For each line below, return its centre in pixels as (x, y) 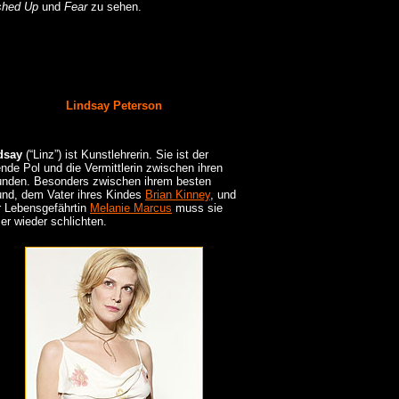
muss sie (197, 208)
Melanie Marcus (131, 208)
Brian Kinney (178, 195)
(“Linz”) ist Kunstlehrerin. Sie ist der (115, 155)
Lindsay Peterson (114, 106)
